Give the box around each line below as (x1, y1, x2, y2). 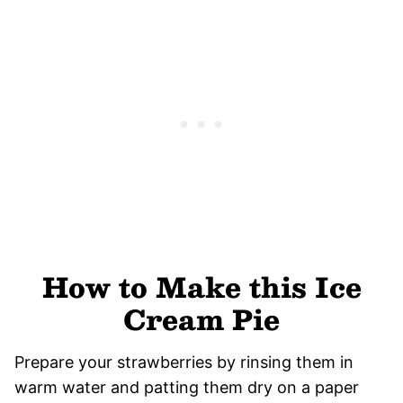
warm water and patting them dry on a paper (14, 377, 359, 397)
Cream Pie (123, 295, 280, 342)
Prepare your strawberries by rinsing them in (14, 352, 354, 372)
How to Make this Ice (41, 263, 362, 309)
